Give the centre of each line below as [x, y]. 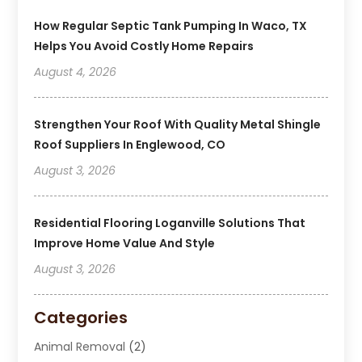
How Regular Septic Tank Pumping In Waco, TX [171, 25]
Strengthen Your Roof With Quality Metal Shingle [178, 124]
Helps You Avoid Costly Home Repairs [144, 46]
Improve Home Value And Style [125, 243]
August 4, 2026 [76, 72]
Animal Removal [80, 346]
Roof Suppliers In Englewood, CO [130, 144]
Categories [81, 317]
